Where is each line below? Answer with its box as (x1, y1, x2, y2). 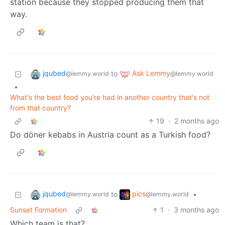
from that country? (10, 103, 71, 113)
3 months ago (174, 205, 219, 214)
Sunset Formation (10, 205, 67, 214)
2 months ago (174, 117, 219, 126)
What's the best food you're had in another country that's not (10, 93, 209, 102)
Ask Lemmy (132, 69, 170, 78)
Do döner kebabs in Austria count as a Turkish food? (10, 130, 210, 140)
